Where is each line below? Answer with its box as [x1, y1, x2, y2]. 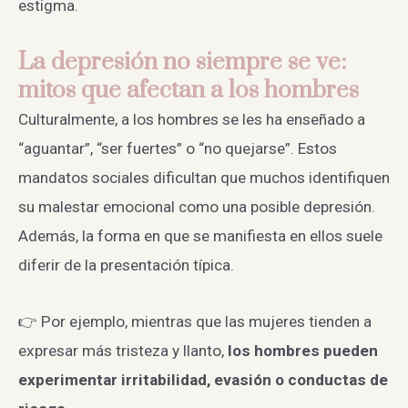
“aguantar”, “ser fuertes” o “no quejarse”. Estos [18, 138, 337, 158]
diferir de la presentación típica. [18, 255, 234, 274]
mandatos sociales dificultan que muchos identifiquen [18, 168, 390, 187]
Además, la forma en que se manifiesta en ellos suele [18, 226, 382, 245]
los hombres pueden [228, 341, 378, 360]
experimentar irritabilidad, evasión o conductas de [18, 370, 388, 389]
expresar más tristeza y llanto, [18, 341, 228, 360]
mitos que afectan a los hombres [18, 75, 359, 106]
